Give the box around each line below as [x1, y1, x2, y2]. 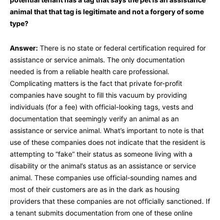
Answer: [10, 44, 38, 53]
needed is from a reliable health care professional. [10, 67, 169, 76]
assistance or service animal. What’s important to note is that [10, 126, 204, 135]
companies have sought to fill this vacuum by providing [10, 91, 187, 100]
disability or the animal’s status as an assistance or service [10, 162, 196, 170]
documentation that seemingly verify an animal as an [10, 114, 179, 123]
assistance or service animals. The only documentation [10, 55, 185, 64]
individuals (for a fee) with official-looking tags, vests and [10, 103, 193, 111]
